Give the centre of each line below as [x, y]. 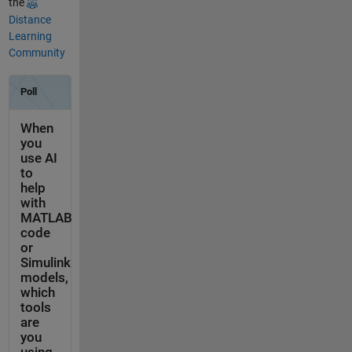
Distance [29, 19]
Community [37, 52]
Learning [30, 36]
